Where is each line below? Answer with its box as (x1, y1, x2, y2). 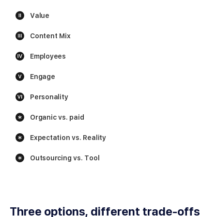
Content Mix (30, 32, 71, 40)
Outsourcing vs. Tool (30, 154, 100, 162)
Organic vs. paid (30, 113, 84, 121)
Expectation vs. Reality (30, 134, 106, 141)
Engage (30, 73, 55, 80)
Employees (30, 52, 66, 60)
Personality (30, 93, 68, 101)
